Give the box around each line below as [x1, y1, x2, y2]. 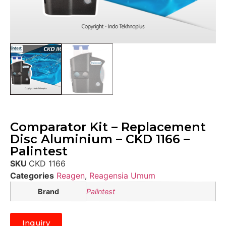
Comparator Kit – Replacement [10, 119, 206, 134]
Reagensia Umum [89, 170, 155, 181]
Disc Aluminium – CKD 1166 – [10, 131, 190, 146]
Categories [10, 170, 54, 181]
